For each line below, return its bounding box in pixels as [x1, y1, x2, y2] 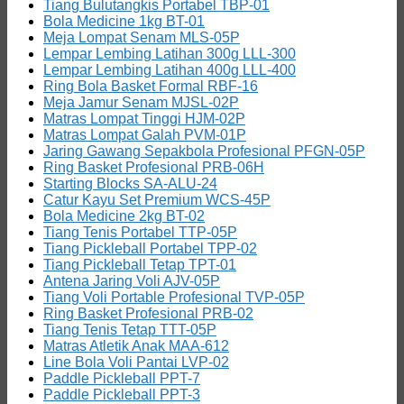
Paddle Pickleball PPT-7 [43, 371, 200, 386]
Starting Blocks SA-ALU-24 [43, 176, 217, 191]
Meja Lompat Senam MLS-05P [43, 30, 240, 45]
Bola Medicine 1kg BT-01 [43, 14, 205, 29]
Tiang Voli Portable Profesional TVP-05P [43, 289, 305, 305]
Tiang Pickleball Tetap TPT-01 [43, 257, 236, 272]
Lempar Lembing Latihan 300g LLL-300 [43, 46, 296, 61]
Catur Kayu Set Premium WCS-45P [43, 192, 271, 207]
